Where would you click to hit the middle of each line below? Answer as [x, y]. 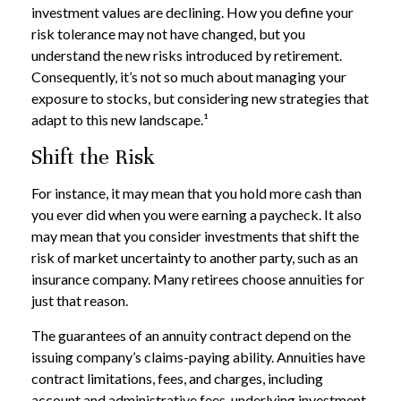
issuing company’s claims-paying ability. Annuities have [198, 357]
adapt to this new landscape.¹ [120, 119]
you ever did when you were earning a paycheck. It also [196, 214]
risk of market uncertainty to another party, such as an [195, 257]
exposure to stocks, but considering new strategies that [200, 98]
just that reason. [80, 300]
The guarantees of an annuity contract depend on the [191, 335]
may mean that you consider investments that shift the [195, 236]
